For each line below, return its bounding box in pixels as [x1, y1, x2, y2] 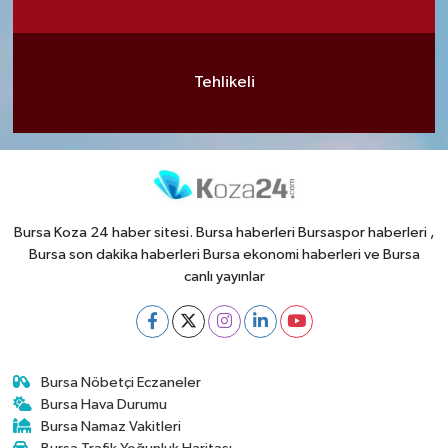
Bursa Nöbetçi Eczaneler [41, 374, 202, 390]
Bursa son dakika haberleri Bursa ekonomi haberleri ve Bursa [28, 246, 420, 262]
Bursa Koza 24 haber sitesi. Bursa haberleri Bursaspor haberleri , [14, 224, 434, 240]
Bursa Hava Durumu [41, 396, 168, 412]
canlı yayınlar [183, 268, 265, 284]
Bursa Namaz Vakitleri [41, 418, 182, 434]
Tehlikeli [193, 74, 255, 91]
